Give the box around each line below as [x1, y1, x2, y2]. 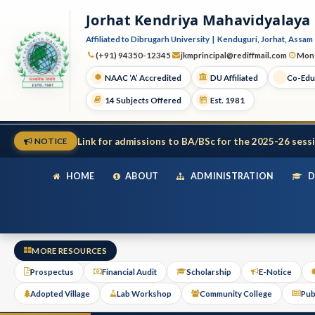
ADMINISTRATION [188, 171, 274, 181]
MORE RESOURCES [32, 246, 108, 255]
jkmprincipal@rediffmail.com [181, 51, 287, 60]
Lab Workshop [117, 289, 172, 298]
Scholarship [186, 267, 231, 276]
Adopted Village [30, 289, 90, 298]
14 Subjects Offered [105, 95, 181, 105]
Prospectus [30, 267, 74, 276]
